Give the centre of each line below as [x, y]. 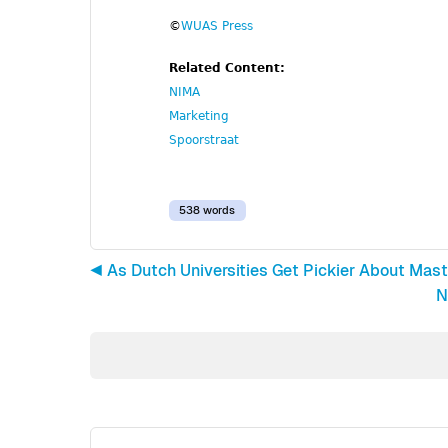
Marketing [199, 115]
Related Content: [229, 67]
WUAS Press [217, 25]
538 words [207, 210]
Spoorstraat [204, 139]
